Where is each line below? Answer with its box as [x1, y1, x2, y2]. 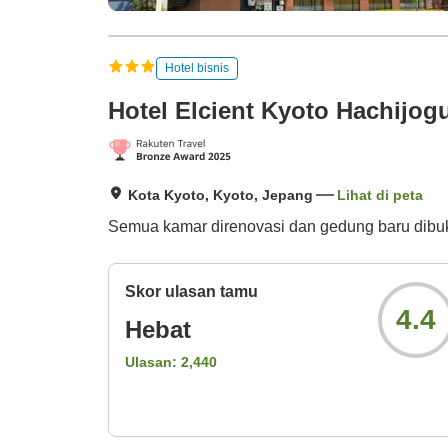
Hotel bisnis [165, 60, 229, 75]
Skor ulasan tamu [125, 283, 258, 301]
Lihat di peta [337, 187, 423, 204]
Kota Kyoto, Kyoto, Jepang [128, 187, 313, 204]
